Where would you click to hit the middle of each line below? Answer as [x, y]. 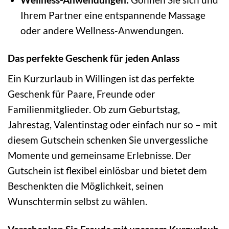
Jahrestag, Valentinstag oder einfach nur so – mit [112, 125]
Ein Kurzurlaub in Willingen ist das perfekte [101, 79]
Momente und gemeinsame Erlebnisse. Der [100, 155]
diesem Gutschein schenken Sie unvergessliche [108, 140]
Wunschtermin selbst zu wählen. [77, 201]
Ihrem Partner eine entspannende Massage [113, 15]
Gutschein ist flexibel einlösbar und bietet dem [107, 171]
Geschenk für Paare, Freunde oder [82, 94]
